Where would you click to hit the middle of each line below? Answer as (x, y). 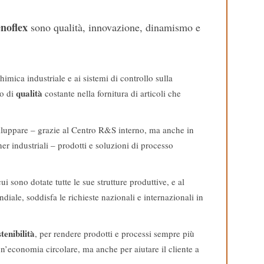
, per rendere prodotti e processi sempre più (115, 233)
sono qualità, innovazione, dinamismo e (114, 27)
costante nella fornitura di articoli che (112, 93)
